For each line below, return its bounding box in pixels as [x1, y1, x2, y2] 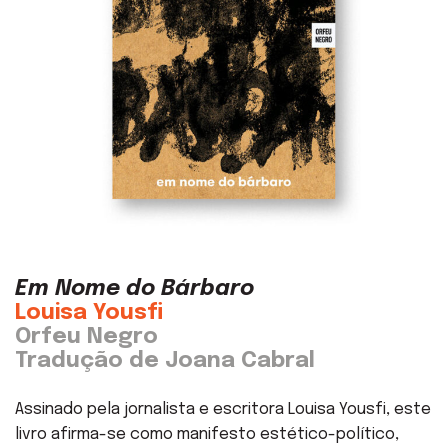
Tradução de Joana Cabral [15, 349, 315, 372]
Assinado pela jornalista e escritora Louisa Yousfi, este [15, 400, 431, 418]
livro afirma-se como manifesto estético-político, [15, 425, 399, 443]
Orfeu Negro [15, 325, 158, 348]
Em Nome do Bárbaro [15, 277, 254, 300]
